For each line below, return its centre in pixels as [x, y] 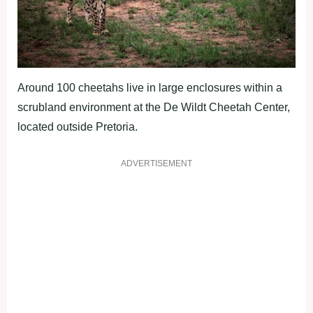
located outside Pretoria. [78, 127]
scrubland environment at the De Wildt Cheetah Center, [154, 108]
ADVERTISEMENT [156, 164]
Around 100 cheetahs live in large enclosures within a [150, 88]
